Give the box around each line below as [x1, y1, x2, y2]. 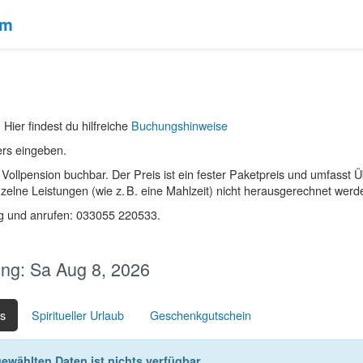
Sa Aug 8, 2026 [30, 255, 150, 281]
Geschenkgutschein [150, 305, 251, 323]
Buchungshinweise [131, 117, 228, 135]
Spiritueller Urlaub [32, 305, 124, 323]
